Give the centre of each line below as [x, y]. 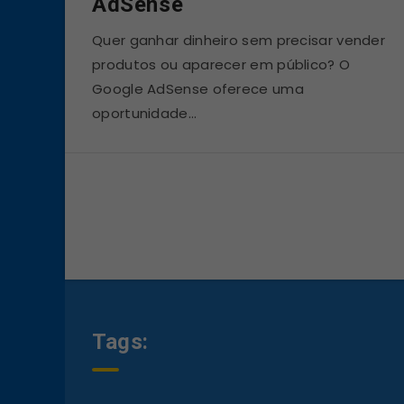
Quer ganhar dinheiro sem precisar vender [239, 40]
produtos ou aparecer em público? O [221, 64]
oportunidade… [144, 113]
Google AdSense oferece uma [198, 88]
